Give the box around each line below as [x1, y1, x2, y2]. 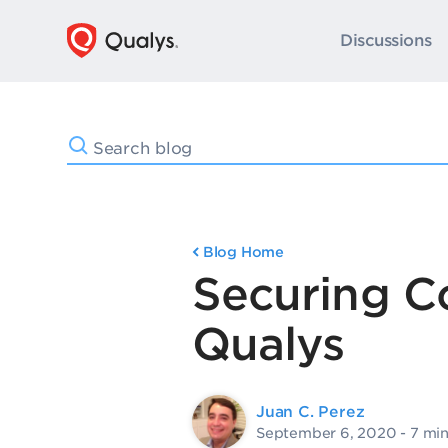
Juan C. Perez [256, 402, 365, 421]
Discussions [340, 31, 432, 50]
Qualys [192, 318, 345, 371]
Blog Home [202, 244, 285, 260]
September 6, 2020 [256, 424, 397, 441]
